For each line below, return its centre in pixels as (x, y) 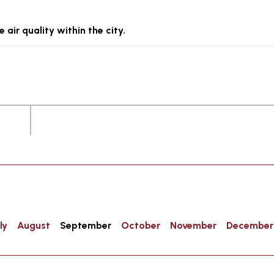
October (141, 225)
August (34, 225)
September (86, 225)
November (193, 225)
